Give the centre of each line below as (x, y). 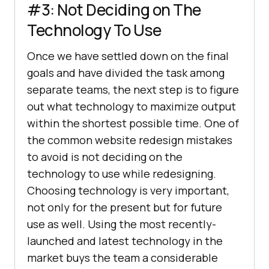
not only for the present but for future (125, 207)
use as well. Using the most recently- (122, 224)
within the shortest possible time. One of (133, 123)
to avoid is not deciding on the (105, 156)
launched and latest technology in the (125, 240)
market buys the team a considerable (122, 257)
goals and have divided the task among (126, 72)
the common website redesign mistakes (130, 140)
